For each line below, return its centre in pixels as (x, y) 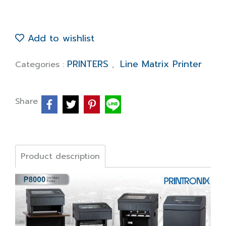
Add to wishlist (59, 38)
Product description (60, 156)
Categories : (41, 65)
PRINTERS (90, 64)
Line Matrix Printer (161, 64)
